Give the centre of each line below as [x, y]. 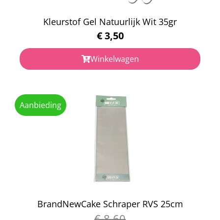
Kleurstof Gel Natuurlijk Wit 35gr [110, 21]
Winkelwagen [114, 59]
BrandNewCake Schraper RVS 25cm [110, 204]
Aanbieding [41, 105]
